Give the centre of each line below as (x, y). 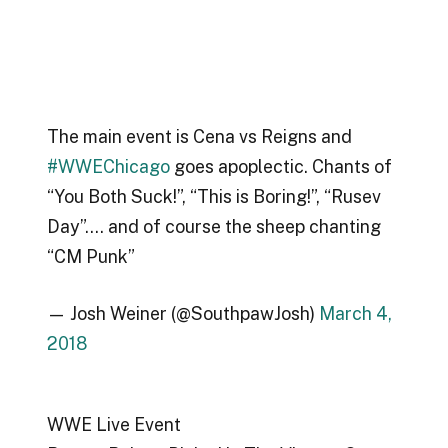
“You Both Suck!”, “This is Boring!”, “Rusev (213, 196)
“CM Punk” (90, 256)
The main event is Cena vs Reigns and (199, 136)
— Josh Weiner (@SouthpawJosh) (182, 314)
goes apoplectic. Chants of (280, 166)
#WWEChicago (108, 166)
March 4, (355, 314)
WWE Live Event (113, 425)
